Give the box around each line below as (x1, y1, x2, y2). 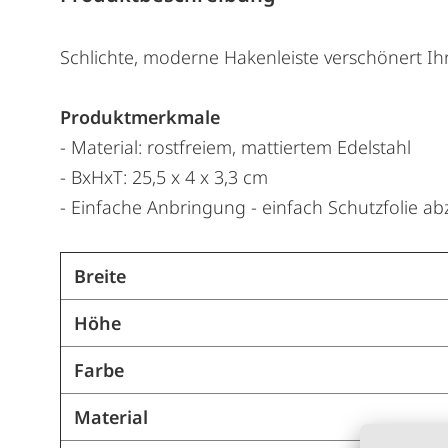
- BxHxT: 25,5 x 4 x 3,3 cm (60, 164, 268, 189)
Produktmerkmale (60, 104, 220, 129)
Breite (73, 263, 126, 288)
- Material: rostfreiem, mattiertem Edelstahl (60, 134, 411, 159)
